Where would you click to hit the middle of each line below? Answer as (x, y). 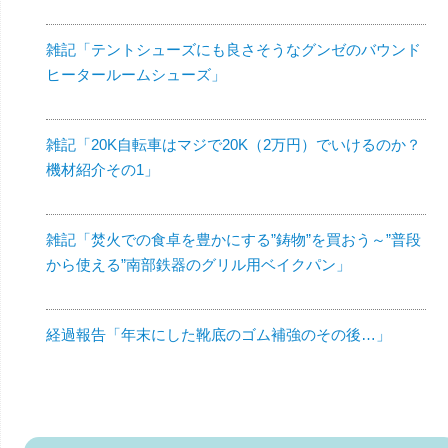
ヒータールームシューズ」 (136, 74)
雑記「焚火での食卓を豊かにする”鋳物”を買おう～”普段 (233, 239)
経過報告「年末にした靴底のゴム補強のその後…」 (218, 334)
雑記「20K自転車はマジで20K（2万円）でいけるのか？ (233, 144)
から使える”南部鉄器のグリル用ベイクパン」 (198, 264)
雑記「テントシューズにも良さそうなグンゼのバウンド (233, 49)
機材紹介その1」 (102, 169)
